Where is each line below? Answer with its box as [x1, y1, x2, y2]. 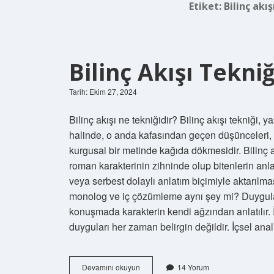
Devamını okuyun [82, 262, 140, 272]
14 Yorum [177, 262, 209, 272]
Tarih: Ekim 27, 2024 [69, 86, 137, 97]
